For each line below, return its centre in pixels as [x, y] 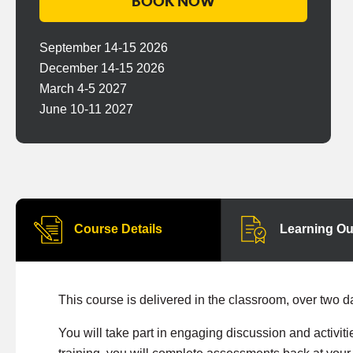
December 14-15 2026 [102, 68]
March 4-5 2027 [83, 89]
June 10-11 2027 [86, 109]
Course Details [118, 229]
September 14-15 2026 [104, 48]
